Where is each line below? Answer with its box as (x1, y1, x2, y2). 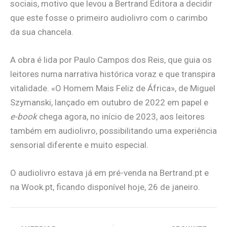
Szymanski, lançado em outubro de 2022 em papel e (10, 97, 208, 108)
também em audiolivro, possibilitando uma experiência (10, 126, 217, 136)
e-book (10, 111, 37, 122)
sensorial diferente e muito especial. (10, 140, 148, 150)
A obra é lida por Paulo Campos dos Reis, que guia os (10, 55, 212, 65)
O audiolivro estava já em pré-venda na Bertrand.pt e (10, 168, 209, 178)
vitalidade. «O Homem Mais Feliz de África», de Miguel (10, 83, 215, 94)
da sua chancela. (10, 27, 73, 37)
